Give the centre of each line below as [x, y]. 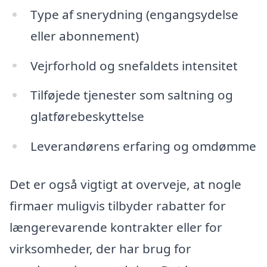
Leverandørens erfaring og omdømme [143, 146]
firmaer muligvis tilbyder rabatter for [118, 205]
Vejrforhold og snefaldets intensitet [134, 65]
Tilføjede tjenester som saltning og [131, 95]
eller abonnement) [84, 35]
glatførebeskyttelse [87, 117]
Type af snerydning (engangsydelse [134, 14]
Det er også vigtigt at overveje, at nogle [125, 184]
